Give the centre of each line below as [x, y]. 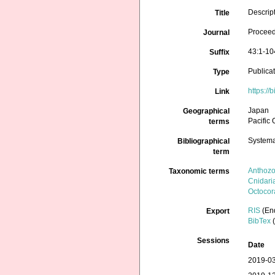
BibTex [260, 221]
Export [218, 211]
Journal [217, 33]
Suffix [220, 52]
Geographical [207, 111]
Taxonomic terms [199, 171]
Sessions [214, 241]
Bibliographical [204, 141]
